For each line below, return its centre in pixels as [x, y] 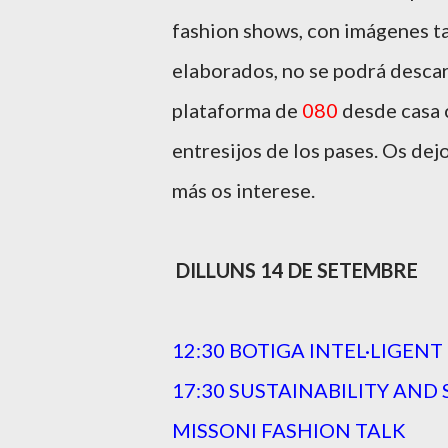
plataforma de [237, 110]
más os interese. [243, 190]
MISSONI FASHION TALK [291, 430]
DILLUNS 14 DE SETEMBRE [299, 270]
